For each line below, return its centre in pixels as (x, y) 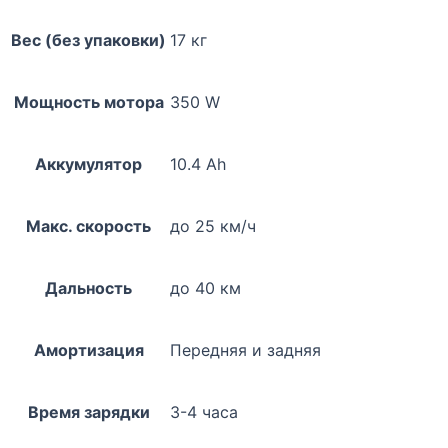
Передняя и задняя (245, 350)
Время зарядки (88, 412)
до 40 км (205, 288)
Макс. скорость (88, 226)
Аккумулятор (88, 164)
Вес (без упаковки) (88, 40)
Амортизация (88, 350)
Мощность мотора (88, 102)
